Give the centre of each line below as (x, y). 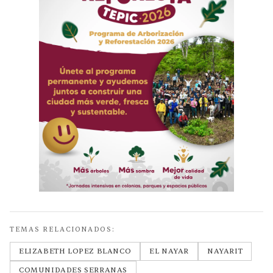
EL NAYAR (169, 251)
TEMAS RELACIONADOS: (62, 230)
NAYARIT (225, 251)
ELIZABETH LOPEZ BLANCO (75, 251)
